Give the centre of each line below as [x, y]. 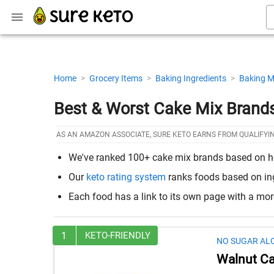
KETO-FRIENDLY [118, 235]
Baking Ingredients [192, 78]
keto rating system [126, 177]
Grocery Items [117, 78]
